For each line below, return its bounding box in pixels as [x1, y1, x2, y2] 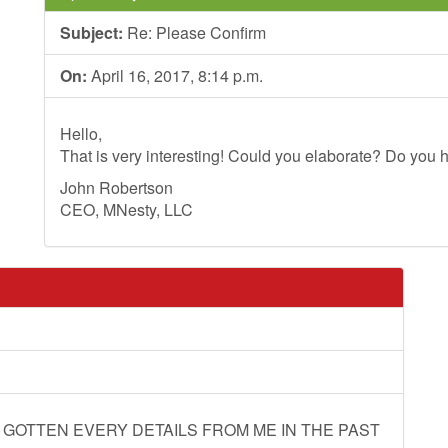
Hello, [60, 122, 102, 145]
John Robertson [60, 176, 173, 199]
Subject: [60, 21, 123, 44]
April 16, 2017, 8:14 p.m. [87, 64, 263, 87]
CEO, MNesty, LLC [60, 198, 193, 221]
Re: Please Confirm [123, 21, 266, 44]
